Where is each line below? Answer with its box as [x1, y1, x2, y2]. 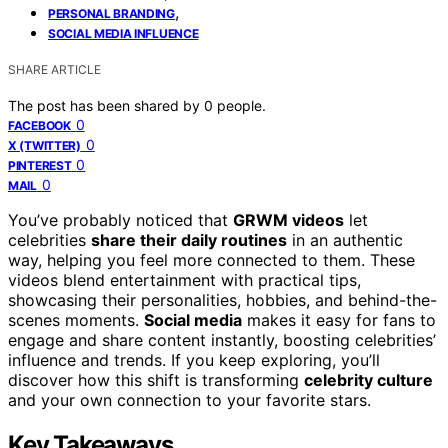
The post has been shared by [8, 96, 204, 114]
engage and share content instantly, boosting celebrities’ [8, 329, 436, 350]
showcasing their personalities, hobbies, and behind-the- [8, 289, 437, 310]
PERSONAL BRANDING [48, 5, 175, 21]
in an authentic [287, 229, 403, 250]
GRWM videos [233, 209, 344, 230]
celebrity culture [304, 369, 433, 390]
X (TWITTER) [8, 137, 81, 153]
